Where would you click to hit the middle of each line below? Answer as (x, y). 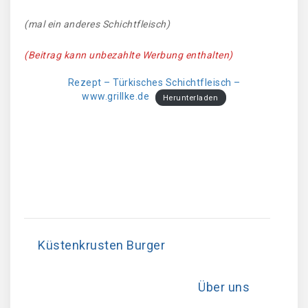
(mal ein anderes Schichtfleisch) (97, 24)
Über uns (224, 287)
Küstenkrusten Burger (101, 245)
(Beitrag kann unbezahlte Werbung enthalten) (129, 55)
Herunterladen (190, 98)
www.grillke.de (116, 97)
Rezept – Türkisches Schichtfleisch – (154, 83)
